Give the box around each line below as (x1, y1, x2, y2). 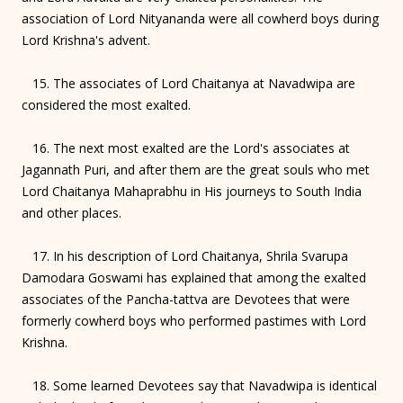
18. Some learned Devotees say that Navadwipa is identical (22, 376, 377, 394)
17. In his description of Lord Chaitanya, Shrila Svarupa (22, 246, 348, 264)
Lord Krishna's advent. (22, 31, 150, 49)
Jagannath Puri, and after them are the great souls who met (22, 160, 370, 178)
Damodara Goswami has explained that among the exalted (22, 268, 366, 286)
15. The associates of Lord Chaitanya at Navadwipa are (22, 74, 355, 92)
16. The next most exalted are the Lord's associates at (22, 139, 350, 157)
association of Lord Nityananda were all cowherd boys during (22, 9, 379, 27)
